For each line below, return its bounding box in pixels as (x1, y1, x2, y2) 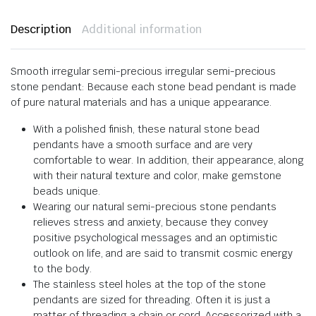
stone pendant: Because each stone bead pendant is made (11, 80, 297, 93)
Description (11, 21, 71, 37)
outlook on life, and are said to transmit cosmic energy (33, 246, 293, 260)
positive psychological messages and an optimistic (33, 231, 277, 244)
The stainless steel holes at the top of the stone (33, 277, 266, 291)
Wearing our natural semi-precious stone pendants (33, 200, 276, 213)
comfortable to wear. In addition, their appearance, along (33, 153, 305, 166)
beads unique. (33, 184, 100, 197)
